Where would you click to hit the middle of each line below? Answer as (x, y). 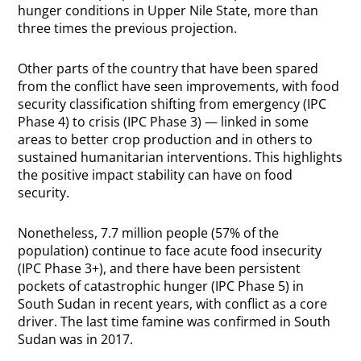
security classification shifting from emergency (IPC (172, 104)
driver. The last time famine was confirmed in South (174, 321)
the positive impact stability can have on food (156, 174)
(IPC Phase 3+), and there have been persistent (160, 268)
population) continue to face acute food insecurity (170, 250)
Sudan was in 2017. (76, 339)
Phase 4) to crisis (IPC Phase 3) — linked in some (164, 121)
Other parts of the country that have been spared (168, 68)
